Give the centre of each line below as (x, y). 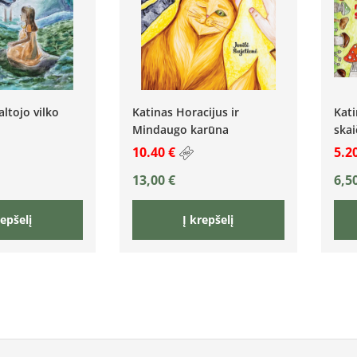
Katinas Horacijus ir (185, 112)
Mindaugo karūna (180, 129)
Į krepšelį (208, 220)
